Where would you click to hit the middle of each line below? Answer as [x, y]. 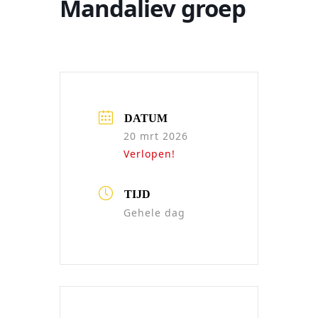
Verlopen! [149, 153]
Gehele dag [154, 212]
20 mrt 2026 [156, 136]
